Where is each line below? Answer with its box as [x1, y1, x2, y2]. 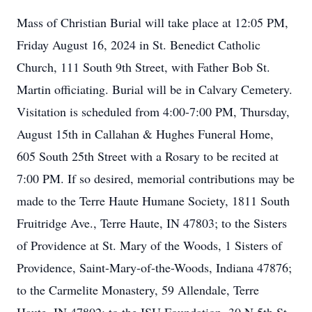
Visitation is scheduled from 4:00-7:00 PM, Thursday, [17, 103, 290, 120]
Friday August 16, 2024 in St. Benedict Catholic [17, 36, 260, 53]
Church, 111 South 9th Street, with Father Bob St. [17, 58, 270, 75]
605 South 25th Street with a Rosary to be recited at [17, 148, 279, 164]
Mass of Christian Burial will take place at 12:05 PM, [17, 14, 288, 31]
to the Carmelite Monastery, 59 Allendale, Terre [17, 281, 259, 298]
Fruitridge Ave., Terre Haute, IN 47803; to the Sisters [17, 214, 287, 231]
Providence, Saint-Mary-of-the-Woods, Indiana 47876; [17, 259, 292, 276]
